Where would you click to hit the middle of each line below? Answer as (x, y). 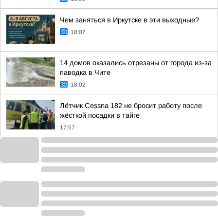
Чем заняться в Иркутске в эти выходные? (129, 20)
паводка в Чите (85, 73)
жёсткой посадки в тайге (100, 115)
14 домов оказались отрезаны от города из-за (136, 63)
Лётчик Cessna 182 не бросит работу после (131, 106)
